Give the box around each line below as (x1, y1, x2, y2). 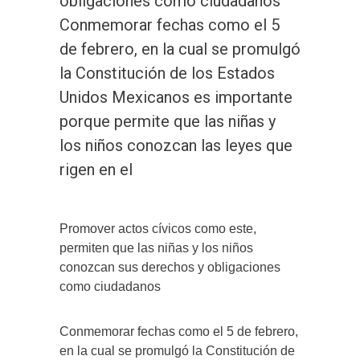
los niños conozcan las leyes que (59, 135, 292, 155)
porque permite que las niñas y (59, 111, 276, 131)
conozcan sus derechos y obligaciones (59, 260, 280, 274)
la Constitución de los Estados (59, 63, 275, 83)
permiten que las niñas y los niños (59, 240, 253, 255)
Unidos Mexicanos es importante (59, 87, 292, 107)
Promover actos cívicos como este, (59, 221, 256, 235)
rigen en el (59, 159, 133, 179)
